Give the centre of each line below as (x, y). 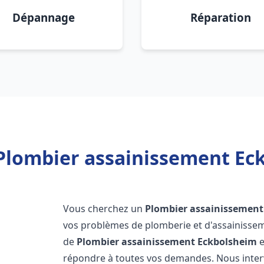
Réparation (220, 17)
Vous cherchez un (104, 209)
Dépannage (44, 17)
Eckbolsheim (227, 242)
